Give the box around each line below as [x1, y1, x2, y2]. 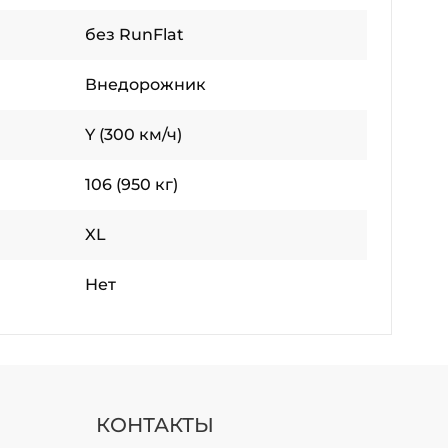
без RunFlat [85, 25, 184, 44]
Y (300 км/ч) [85, 125, 182, 144]
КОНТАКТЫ [96, 413, 214, 437]
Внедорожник [85, 75, 206, 94]
